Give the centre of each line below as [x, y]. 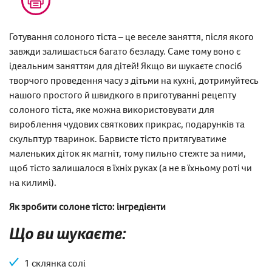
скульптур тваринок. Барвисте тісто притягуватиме [118, 138]
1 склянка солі [55, 263]
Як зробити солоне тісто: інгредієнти [87, 206]
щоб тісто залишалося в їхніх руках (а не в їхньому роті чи [131, 167]
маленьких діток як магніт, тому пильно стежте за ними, [127, 153]
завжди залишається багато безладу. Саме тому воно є [125, 51]
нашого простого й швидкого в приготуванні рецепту [123, 94]
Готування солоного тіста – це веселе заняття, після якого [131, 36]
